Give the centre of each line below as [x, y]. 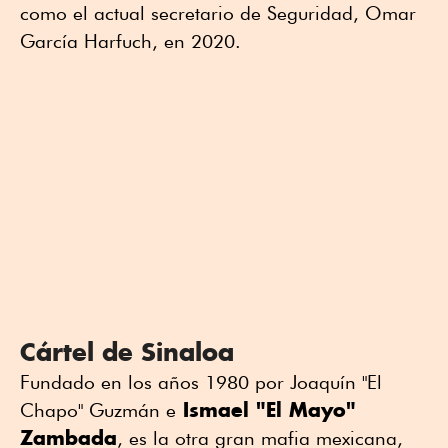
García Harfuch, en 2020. [130, 41]
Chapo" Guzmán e [98, 410]
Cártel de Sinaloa [127, 352]
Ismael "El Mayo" [266, 410]
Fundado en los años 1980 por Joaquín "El [201, 382]
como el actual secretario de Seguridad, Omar [218, 13]
